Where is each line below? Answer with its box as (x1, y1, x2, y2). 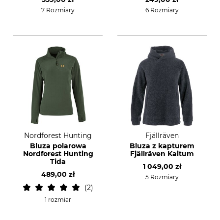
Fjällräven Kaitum (130, 149, 194, 158)
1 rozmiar (45, 196, 71, 203)
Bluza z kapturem (130, 141, 194, 150)
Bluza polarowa (29, 141, 86, 150)
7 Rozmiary (41, 6, 75, 14)
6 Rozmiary (145, 6, 179, 14)
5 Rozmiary (145, 173, 179, 181)
